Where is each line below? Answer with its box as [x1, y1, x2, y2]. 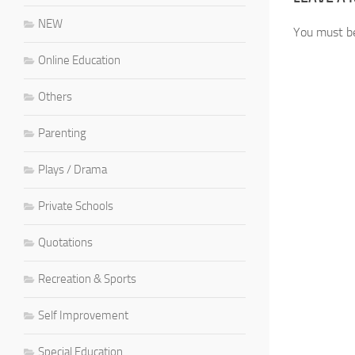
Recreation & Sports [38, 271, 136, 286]
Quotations [38, 235, 93, 250]
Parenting [38, 125, 86, 140]
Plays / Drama [38, 162, 107, 177]
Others [38, 89, 72, 104]
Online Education [38, 52, 120, 67]
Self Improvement [38, 307, 128, 323]
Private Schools [38, 198, 113, 213]
